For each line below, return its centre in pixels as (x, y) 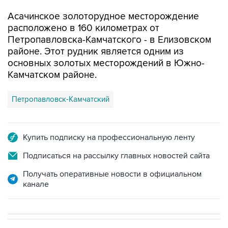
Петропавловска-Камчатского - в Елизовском (109, 40)
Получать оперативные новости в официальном (112, 174)
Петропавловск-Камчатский (61, 99)
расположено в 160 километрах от (83, 28)
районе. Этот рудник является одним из (96, 52)
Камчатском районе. (52, 75)
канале (36, 184)
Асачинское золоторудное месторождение (103, 17)
